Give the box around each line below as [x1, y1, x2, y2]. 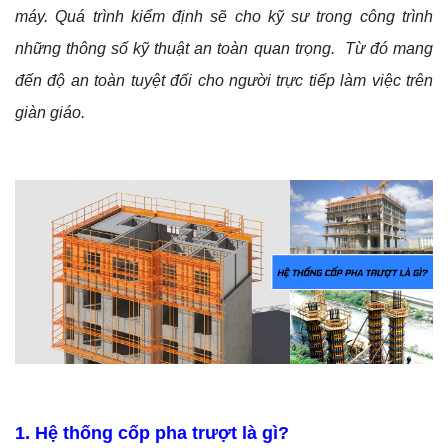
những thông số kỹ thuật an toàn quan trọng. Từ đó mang [15, 40, 433, 57]
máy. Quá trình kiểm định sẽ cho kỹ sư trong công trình [15, 8, 433, 25]
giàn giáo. [15, 104, 85, 121]
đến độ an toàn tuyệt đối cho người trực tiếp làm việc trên [15, 72, 433, 89]
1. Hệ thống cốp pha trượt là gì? [15, 422, 289, 443]
